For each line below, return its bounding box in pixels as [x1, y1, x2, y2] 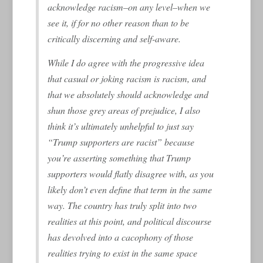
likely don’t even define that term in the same [48, 183, 213, 195]
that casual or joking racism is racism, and [48, 72, 207, 85]
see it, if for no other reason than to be [48, 16, 190, 29]
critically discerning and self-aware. [48, 32, 181, 45]
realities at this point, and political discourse [48, 214, 212, 227]
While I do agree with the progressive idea [48, 56, 205, 69]
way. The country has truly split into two [48, 198, 197, 211]
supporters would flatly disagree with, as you [48, 167, 214, 180]
